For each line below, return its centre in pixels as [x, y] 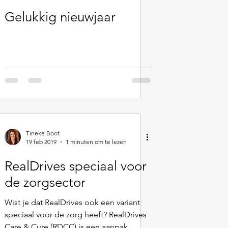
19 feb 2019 [41, 142]
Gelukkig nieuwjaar [60, 17]
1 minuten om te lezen [96, 142]
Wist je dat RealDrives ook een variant [72, 202]
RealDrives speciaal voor [76, 166]
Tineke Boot [43, 133]
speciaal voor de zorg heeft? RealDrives [76, 215]
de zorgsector [45, 182]
